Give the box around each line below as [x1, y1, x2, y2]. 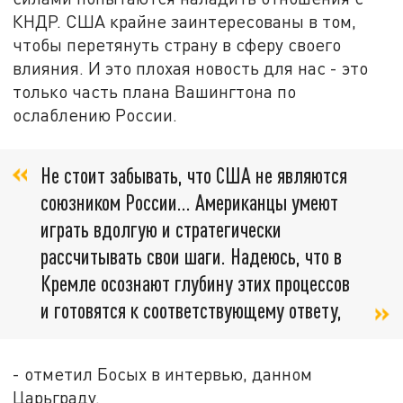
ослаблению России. [13, 104, 178, 126]
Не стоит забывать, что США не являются [40, 162, 347, 189]
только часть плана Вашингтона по [13, 81, 297, 103]
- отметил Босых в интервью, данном [13, 363, 313, 384]
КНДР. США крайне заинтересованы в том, [13, 11, 357, 32]
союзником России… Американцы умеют [40, 189, 338, 216]
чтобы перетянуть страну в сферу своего [13, 34, 342, 56]
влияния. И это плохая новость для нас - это [13, 58, 369, 79]
